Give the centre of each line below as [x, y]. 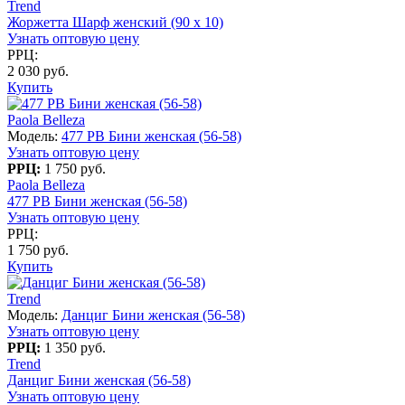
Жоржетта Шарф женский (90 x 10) [115, 22]
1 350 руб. [75, 347]
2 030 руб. [38, 71]
